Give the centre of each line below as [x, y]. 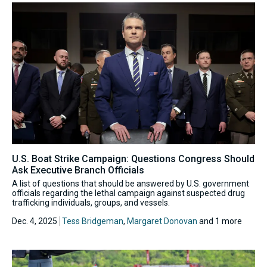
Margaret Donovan [162, 221]
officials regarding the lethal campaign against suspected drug [128, 193]
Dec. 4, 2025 [35, 221]
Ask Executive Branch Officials [78, 170]
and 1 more [220, 221]
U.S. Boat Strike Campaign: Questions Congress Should [133, 159]
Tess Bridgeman [93, 221]
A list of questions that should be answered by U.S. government [131, 183]
